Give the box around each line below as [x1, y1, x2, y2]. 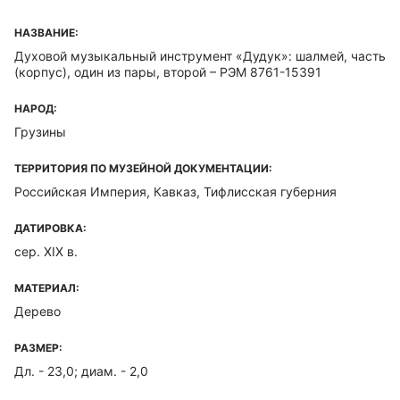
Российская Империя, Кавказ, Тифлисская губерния [14, 184, 337, 199]
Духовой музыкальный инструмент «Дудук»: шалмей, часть [14, 48, 386, 63]
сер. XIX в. [14, 244, 78, 259]
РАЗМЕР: [14, 341, 62, 354]
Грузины [14, 124, 66, 139]
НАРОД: [14, 102, 57, 115]
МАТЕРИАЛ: [14, 281, 79, 295]
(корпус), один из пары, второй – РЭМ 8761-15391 [14, 64, 321, 79]
